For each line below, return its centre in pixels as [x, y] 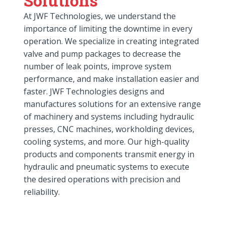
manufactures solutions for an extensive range [113, 104]
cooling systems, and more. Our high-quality [107, 141]
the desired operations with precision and [102, 179]
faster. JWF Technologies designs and [94, 91]
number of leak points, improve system [98, 66]
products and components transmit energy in [109, 154]
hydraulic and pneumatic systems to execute [107, 166]
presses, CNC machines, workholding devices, [109, 129]
